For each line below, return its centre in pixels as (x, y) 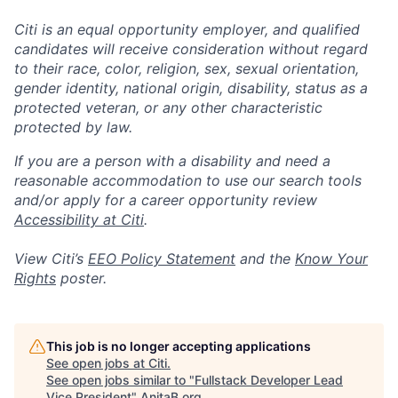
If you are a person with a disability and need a (172, 161)
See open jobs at (97, 363)
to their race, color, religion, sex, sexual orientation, (187, 68)
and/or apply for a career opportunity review (166, 200)
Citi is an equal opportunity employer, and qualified (187, 29)
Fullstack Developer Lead (269, 380)
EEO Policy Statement (162, 259)
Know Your (331, 259)
